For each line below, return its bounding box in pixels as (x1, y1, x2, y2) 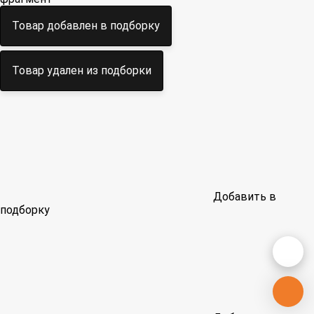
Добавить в (210, 190, 276, 204)
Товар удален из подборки (12, 64, 151, 78)
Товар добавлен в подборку (12, 19, 160, 33)
